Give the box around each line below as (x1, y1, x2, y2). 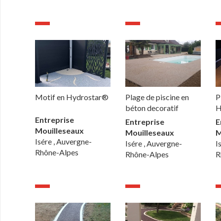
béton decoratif (125, 103, 179, 112)
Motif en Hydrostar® (35, 92, 109, 102)
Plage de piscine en (125, 92, 189, 102)
